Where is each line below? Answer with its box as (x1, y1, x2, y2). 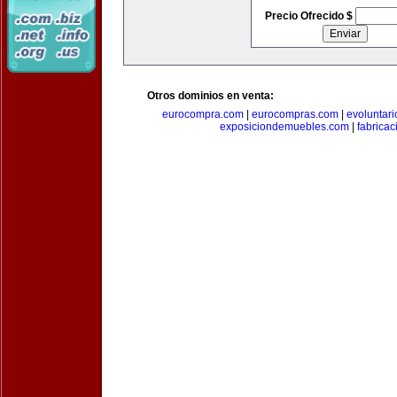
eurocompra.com (161, 108, 244, 121)
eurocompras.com (251, 108, 339, 121)
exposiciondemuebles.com (219, 121, 349, 133)
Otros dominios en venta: (147, 90, 274, 102)
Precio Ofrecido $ (264, 10, 355, 22)
